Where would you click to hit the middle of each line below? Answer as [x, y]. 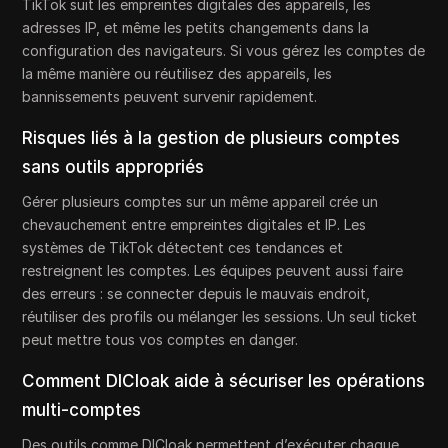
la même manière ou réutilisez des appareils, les [177, 74]
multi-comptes [82, 410]
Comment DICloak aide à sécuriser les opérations [224, 381]
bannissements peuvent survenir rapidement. [170, 97]
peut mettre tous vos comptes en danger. [160, 340]
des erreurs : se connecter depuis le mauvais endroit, [196, 294]
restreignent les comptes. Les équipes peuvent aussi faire [213, 271]
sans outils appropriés [113, 167]
